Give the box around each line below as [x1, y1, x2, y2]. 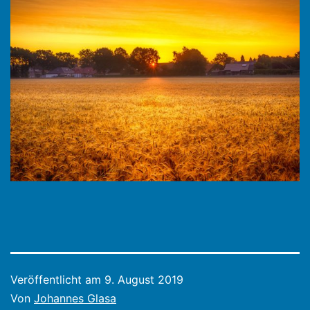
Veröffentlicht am [10, 273, 104, 287]
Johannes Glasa [34, 291, 116, 306]
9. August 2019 [104, 273, 183, 287]
